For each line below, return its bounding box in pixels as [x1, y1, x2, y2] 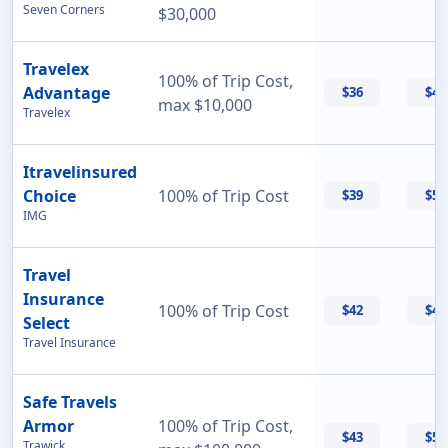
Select [23, 312, 70, 335]
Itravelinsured [23, 161, 137, 184]
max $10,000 [158, 94, 252, 117]
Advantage [23, 82, 110, 105]
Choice [23, 185, 76, 208]
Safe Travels [23, 391, 117, 414]
